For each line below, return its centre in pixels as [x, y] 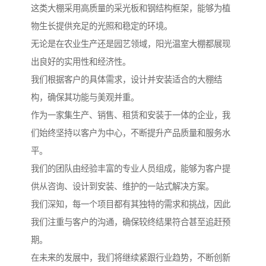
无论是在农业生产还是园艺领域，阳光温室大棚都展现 [131, 44]
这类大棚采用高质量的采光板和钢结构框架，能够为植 [131, 9]
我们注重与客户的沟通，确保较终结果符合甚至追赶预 [131, 222]
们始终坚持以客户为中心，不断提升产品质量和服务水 [131, 133]
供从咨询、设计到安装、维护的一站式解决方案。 [122, 187]
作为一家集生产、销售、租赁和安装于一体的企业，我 [131, 115]
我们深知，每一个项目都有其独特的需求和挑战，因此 [131, 205]
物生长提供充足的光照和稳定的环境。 [102, 26]
